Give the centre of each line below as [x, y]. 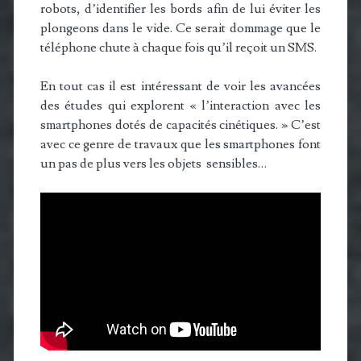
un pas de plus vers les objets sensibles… [153, 164]
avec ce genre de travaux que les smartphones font [180, 144]
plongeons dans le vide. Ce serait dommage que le [180, 28]
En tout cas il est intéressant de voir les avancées [180, 86]
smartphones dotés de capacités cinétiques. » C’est [180, 125]
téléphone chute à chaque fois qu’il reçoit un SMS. [178, 48]
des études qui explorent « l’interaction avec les [180, 106]
